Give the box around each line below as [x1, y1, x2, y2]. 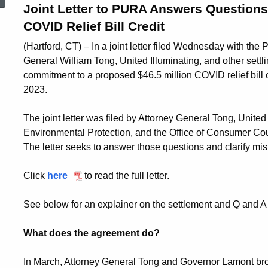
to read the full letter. [84, 170, 169, 181]
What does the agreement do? [23, 228, 160, 238]
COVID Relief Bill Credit [23, 19, 165, 33]
